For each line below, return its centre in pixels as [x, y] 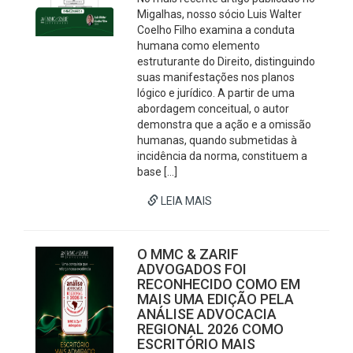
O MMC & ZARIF [188, 254]
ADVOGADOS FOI [192, 269]
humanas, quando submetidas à [217, 140]
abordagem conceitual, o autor [214, 109]
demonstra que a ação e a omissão [225, 124]
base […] [158, 172]
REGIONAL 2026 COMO [211, 329]
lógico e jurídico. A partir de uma [216, 93]
